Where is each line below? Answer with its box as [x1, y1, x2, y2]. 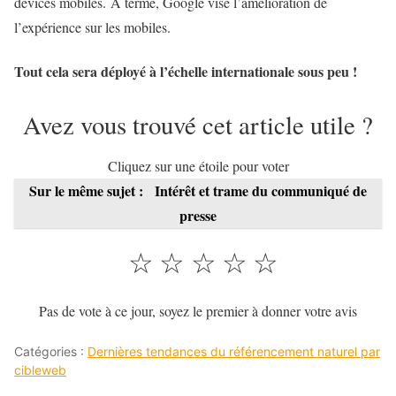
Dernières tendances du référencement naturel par [88, 343, 380, 359]
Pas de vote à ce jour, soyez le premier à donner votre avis [39, 301, 357, 320]
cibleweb [14, 362, 66, 377]
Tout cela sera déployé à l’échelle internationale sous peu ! [14, 60, 357, 81]
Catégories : [14, 343, 88, 359]
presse [179, 204, 217, 225]
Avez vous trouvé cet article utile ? [23, 107, 373, 141]
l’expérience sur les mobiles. [14, 18, 171, 37]
